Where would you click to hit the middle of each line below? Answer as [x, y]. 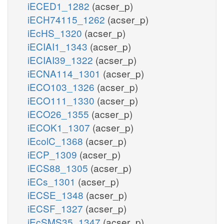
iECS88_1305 [59, 167]
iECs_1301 [53, 181]
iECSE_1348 [57, 194]
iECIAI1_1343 [59, 46]
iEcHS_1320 [56, 32]
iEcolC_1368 [56, 140]
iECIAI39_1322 [61, 59]
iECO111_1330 [62, 100]
